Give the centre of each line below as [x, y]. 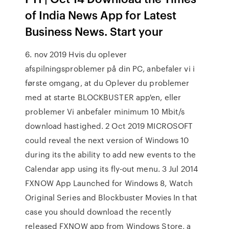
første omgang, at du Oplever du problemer [107, 83]
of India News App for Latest [101, 15]
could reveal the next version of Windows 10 [107, 140]
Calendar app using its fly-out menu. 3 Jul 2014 [111, 169]
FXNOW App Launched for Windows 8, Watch [109, 183]
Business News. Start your [96, 31]
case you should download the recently [98, 212]
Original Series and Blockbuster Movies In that [111, 197]
